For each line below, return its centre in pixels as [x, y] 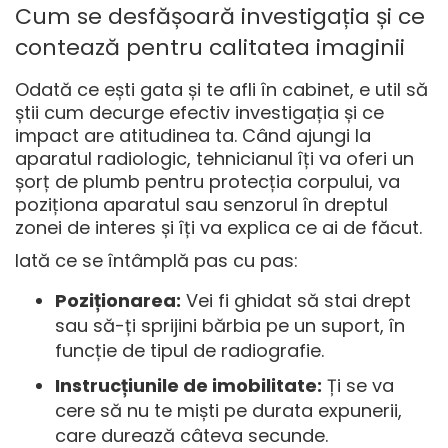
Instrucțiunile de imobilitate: [188, 386]
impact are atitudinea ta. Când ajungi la [193, 136]
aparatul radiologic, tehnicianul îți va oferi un [214, 159]
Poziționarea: [118, 301]
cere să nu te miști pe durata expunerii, [228, 411]
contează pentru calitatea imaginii [210, 48]
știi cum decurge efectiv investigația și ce [199, 113]
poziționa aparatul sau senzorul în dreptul [201, 205]
